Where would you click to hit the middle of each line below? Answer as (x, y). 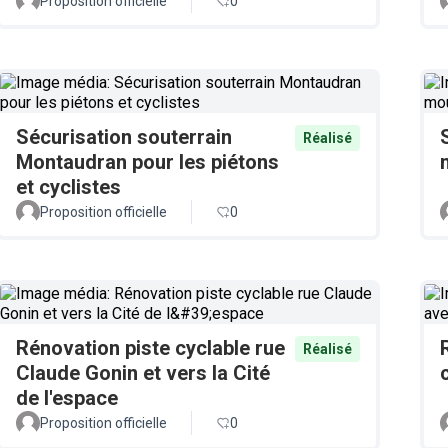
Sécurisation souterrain (124, 137)
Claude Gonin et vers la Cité (143, 373)
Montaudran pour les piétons (147, 162)
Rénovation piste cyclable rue (150, 348)
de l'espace (67, 398)
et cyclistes (68, 187)
